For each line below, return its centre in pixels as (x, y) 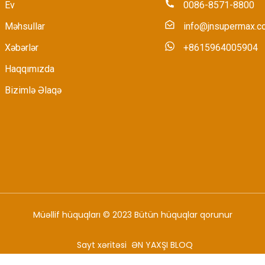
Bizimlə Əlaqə (33, 91)
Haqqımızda (30, 69)
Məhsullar (25, 27)
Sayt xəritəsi (102, 245)
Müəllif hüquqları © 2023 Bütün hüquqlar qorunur (132, 215)
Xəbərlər (22, 48)
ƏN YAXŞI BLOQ (162, 245)
